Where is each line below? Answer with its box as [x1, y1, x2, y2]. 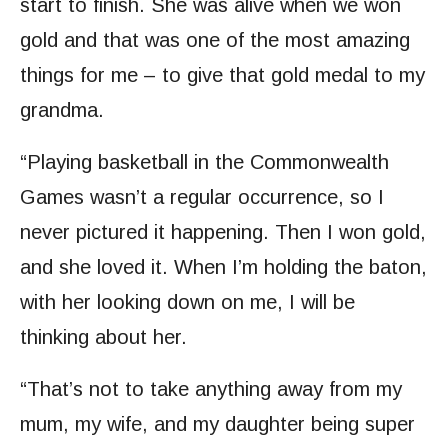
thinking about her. [20, 326, 187, 349]
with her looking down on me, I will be [20, 291, 355, 314]
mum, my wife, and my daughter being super [20, 413, 415, 436]
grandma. [20, 99, 104, 122]
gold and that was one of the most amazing [20, 29, 410, 52]
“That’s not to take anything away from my [20, 378, 402, 401]
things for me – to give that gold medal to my [20, 64, 425, 87]
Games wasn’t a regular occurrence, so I [20, 186, 384, 209]
